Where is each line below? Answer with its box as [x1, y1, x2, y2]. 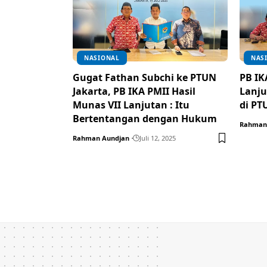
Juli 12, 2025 [139, 133, 176, 142]
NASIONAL [84, 53, 120, 62]
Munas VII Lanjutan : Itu [73, 98, 190, 111]
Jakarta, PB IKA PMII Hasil [73, 84, 195, 98]
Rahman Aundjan [73, 133, 129, 142]
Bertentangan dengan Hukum [73, 111, 217, 125]
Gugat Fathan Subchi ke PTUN [73, 70, 216, 84]
